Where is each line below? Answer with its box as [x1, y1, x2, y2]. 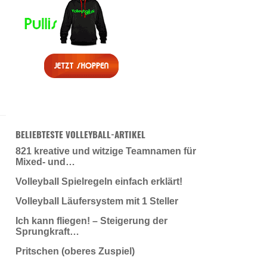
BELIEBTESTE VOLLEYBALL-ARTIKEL [15, 127, 145, 141]
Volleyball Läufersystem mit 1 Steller [15, 195, 178, 206]
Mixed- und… [15, 156, 75, 167]
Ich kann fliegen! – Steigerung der [15, 215, 167, 226]
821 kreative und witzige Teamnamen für [15, 145, 196, 156]
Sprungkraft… [15, 226, 79, 237]
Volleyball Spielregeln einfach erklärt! [15, 176, 182, 187]
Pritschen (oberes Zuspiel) [15, 246, 135, 256]
